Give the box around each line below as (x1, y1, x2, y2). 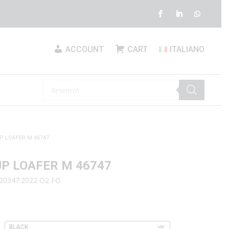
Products (42, 78, 73, 88)
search (42, 85, 65, 95)
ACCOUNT (65, 44, 104, 54)
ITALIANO (169, 44, 204, 54)
